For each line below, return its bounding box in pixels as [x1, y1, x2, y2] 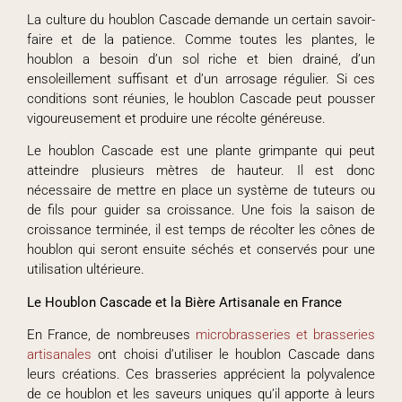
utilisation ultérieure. [27, 261, 144, 278]
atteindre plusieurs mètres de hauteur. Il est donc [27, 162, 375, 179]
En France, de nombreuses [27, 327, 196, 344]
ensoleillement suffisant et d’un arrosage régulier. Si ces [27, 70, 375, 87]
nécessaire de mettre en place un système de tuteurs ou [27, 182, 375, 199]
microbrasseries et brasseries [195, 327, 376, 344]
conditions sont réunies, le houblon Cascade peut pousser [27, 90, 375, 107]
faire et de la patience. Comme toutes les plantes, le [27, 31, 375, 48]
